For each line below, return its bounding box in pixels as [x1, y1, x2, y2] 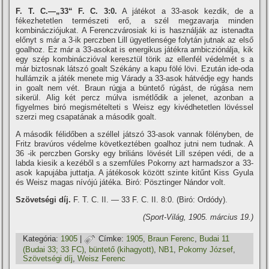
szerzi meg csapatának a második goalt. [16, 112, 157, 121]
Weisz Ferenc [77, 254, 126, 263]
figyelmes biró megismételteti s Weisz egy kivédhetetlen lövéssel [16, 103, 253, 112]
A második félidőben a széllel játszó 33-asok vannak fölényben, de [16, 130, 253, 139]
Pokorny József [178, 245, 234, 254]
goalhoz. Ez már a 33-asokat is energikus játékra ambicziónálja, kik [16, 45, 253, 54]
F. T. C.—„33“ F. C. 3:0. [16, 7, 117, 16]
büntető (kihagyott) [89, 245, 154, 254]
